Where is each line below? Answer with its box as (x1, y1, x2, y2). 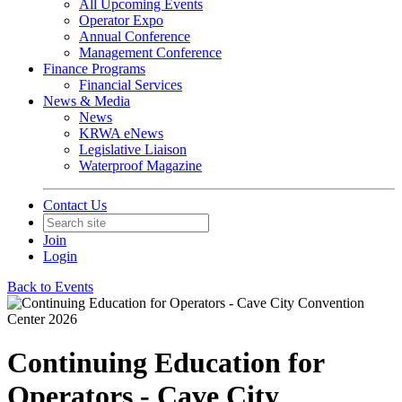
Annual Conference (79, 29, 190, 44)
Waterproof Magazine (79, 158, 202, 173)
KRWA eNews (79, 126, 163, 141)
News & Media (43, 93, 130, 109)
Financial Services (79, 77, 182, 92)
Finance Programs (43, 61, 145, 76)
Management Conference (79, 45, 222, 60)
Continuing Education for (7, 346, 324, 380)
